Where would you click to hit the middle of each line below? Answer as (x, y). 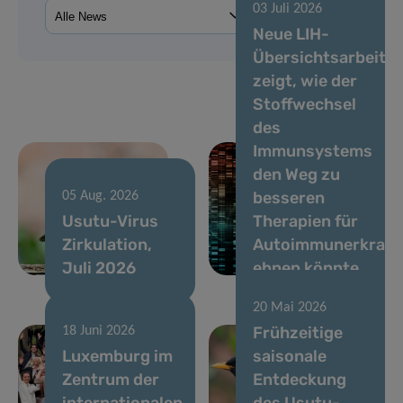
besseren (288, 197)
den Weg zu (296, 174)
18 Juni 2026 (99, 331)
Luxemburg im (117, 356)
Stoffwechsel (304, 104)
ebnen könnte (305, 268)
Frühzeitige (297, 332)
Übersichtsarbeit (319, 57)
